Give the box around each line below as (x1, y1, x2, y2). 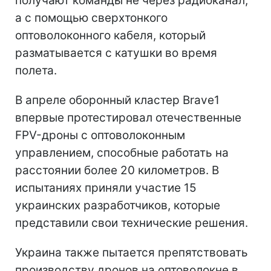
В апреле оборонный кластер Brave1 (15, 93, 220, 107)
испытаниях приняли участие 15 (15, 180, 197, 195)
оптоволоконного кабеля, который (15, 28, 206, 42)
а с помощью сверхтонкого (15, 10, 168, 25)
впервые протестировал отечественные (15, 110, 241, 125)
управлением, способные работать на (15, 145, 229, 160)
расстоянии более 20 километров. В (15, 163, 219, 177)
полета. (15, 63, 57, 77)
